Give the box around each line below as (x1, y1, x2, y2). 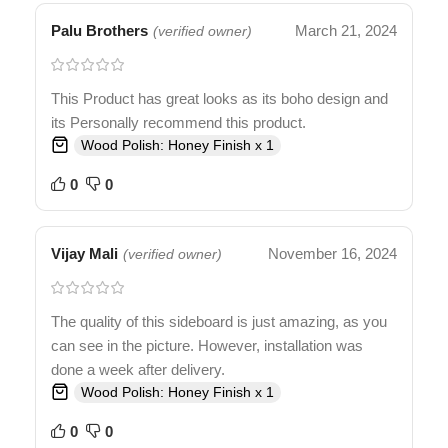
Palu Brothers (51, 22, 148, 40)
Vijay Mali (51, 245, 118, 263)
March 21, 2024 (295, 22, 397, 40)
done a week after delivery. (51, 361, 225, 379)
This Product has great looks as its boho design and (51, 90, 388, 108)
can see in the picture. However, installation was (51, 337, 363, 355)
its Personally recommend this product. (51, 114, 306, 132)
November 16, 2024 (268, 245, 397, 263)
